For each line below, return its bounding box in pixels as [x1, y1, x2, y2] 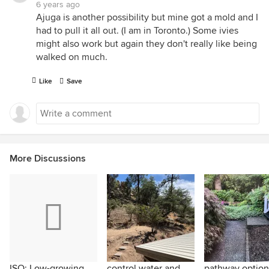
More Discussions [10, 153, 86, 165]
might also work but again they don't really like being [36, 38, 257, 50]
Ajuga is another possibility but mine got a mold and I [36, 11, 258, 23]
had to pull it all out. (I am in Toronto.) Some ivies [36, 25, 238, 37]
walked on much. [36, 51, 107, 63]
